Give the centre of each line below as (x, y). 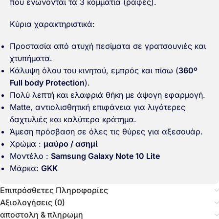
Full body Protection (47, 83)
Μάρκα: (25, 168)
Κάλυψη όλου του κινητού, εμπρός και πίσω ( (94, 71)
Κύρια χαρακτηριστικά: (52, 24)
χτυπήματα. (31, 58)
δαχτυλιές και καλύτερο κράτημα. (73, 120)
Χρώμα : (27, 144)
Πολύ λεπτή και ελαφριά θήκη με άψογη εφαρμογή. (108, 95)
